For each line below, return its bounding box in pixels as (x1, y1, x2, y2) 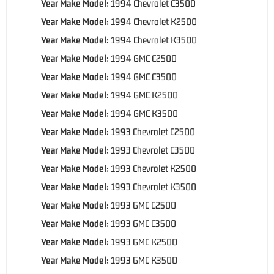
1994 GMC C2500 (111, 52, 177, 64)
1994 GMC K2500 (111, 89, 178, 100)
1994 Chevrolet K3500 (111, 34, 197, 45)
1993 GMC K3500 (111, 254, 177, 265)
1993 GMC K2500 (111, 235, 177, 247)
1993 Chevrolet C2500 (111, 125, 195, 137)
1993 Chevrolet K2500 (111, 162, 196, 174)
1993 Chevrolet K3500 (111, 180, 196, 192)
